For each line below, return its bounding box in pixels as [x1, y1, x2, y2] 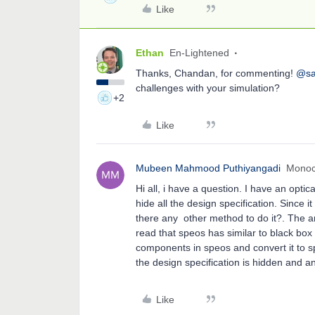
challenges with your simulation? [136, 82, 280, 94]
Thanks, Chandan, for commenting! [136, 67, 296, 79]
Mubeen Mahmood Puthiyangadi [136, 162, 281, 174]
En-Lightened [169, 47, 229, 58]
